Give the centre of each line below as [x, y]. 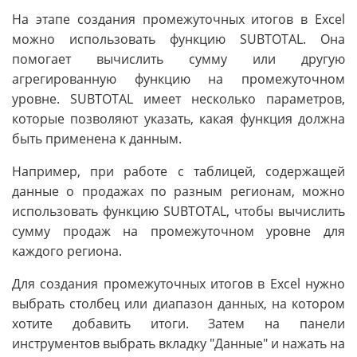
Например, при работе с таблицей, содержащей [178, 172]
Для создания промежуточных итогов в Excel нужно [178, 284]
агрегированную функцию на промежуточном [178, 79]
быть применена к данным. [97, 139]
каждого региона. [67, 251]
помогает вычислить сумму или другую [178, 59]
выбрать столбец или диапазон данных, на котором [178, 304]
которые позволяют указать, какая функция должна [178, 119]
